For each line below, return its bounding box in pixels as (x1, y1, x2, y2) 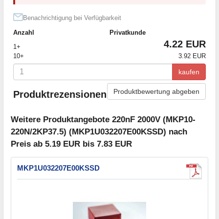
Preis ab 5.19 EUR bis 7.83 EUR (11, 139, 132, 149)
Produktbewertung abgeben (113, 87, 199, 95)
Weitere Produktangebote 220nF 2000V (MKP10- (11, 115, 196, 125)
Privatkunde (109, 28, 146, 36)
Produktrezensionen (13, 89, 107, 100)
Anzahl (13, 28, 34, 36)
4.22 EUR (164, 38, 206, 49)
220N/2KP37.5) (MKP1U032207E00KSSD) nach (11, 127, 187, 137)
